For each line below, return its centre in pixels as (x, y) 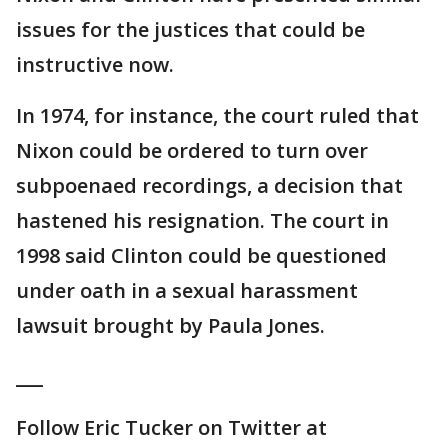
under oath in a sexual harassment (187, 290)
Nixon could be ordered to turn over (192, 150)
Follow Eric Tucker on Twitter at (171, 427)
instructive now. (95, 64)
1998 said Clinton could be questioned (201, 255)
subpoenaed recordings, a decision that (209, 185)
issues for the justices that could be (190, 29)
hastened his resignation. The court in (202, 220)
